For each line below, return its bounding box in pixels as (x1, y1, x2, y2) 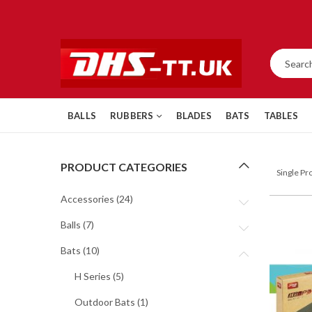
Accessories (61, 193, 114, 205)
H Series (75, 270, 111, 282)
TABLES (263, 110, 298, 121)
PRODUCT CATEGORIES (61, 160, 187, 173)
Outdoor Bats (75, 296, 135, 308)
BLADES (175, 110, 212, 121)
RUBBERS (110, 110, 154, 121)
